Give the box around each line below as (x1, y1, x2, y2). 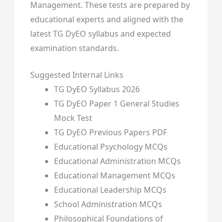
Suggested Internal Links (30, 69, 123, 81)
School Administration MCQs (54, 199, 162, 210)
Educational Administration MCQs (54, 156, 181, 167)
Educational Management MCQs (54, 170, 175, 181)
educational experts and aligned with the (30, 13, 183, 25)
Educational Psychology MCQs (54, 141, 167, 153)
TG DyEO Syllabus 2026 (54, 84, 140, 95)
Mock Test (54, 112, 92, 124)
